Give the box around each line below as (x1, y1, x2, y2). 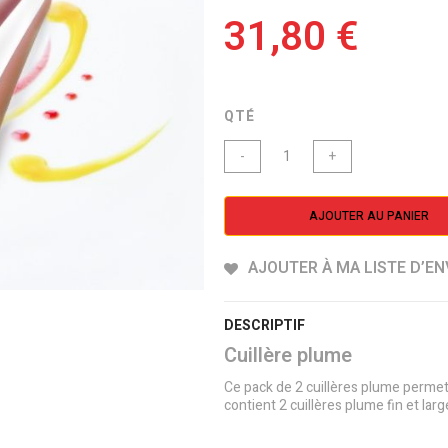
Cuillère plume (224, 341, 352, 371)
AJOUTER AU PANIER (309, 207, 429, 226)
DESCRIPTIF (224, 315, 305, 337)
